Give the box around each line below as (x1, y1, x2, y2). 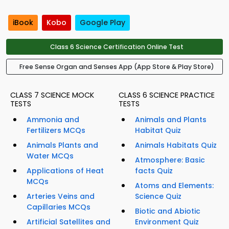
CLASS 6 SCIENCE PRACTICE (119, 90, 215, 101)
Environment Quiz (135, 217, 199, 227)
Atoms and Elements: (135, 180, 214, 191)
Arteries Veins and (27, 191, 95, 202)
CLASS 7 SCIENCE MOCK (10, 90, 94, 101)
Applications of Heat (27, 166, 104, 176)
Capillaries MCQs (27, 202, 90, 213)
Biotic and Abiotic (135, 206, 200, 217)
